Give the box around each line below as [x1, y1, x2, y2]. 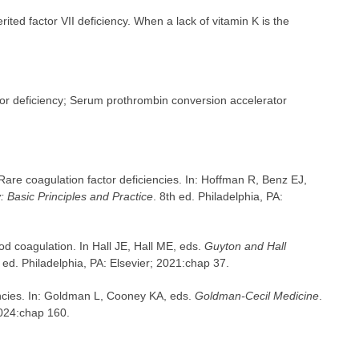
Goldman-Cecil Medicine [194, 289, 319, 303]
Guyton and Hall [204, 240, 286, 253]
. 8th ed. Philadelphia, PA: [152, 190, 283, 204]
